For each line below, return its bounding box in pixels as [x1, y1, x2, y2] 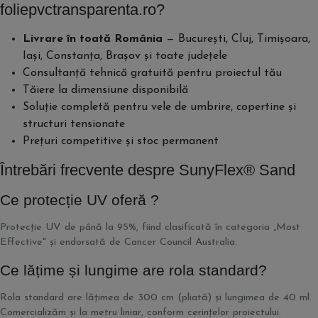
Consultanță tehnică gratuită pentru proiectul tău [23, 67, 282, 79]
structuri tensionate [23, 119, 125, 130]
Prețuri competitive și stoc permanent [23, 136, 219, 147]
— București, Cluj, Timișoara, [163, 33, 310, 45]
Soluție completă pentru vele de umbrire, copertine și [23, 102, 296, 113]
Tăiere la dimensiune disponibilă [23, 84, 188, 96]
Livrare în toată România [23, 33, 163, 45]
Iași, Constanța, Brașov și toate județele [23, 50, 227, 62]
